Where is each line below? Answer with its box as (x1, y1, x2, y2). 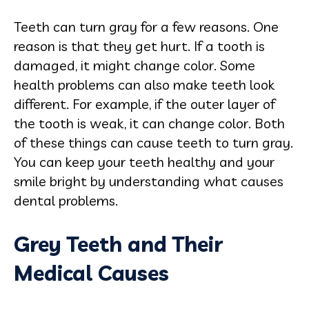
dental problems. (14, 191, 118, 209)
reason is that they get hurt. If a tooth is (14, 37, 265, 54)
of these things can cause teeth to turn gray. (14, 133, 293, 151)
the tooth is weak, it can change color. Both (14, 114, 285, 132)
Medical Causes (14, 259, 169, 286)
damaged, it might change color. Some (14, 56, 255, 74)
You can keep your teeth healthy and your (14, 152, 275, 170)
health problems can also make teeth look (14, 75, 275, 93)
